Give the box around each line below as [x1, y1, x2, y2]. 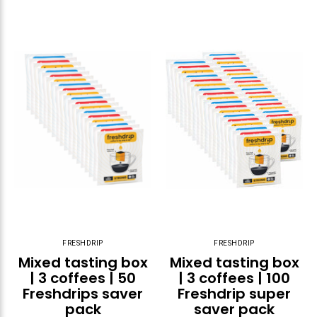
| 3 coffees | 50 [30, 268, 136, 289]
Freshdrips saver [23, 284, 143, 304]
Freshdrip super [178, 284, 291, 304]
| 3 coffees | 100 [178, 268, 290, 289]
